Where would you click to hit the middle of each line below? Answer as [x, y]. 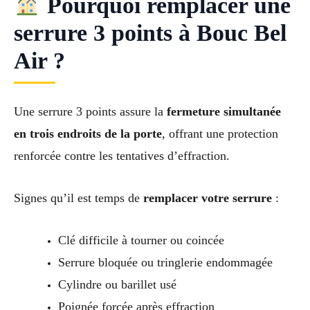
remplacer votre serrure [208, 198]
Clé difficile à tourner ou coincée [141, 240]
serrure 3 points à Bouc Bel [150, 33]
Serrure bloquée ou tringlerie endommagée [165, 263]
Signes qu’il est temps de [79, 198]
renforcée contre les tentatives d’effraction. [122, 156]
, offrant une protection [220, 134]
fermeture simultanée [224, 112]
